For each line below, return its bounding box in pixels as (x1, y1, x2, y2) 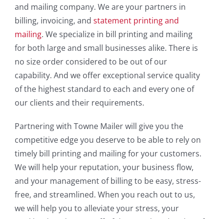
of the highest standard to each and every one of (14, 84, 194, 95)
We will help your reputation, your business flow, (14, 162, 194, 173)
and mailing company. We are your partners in (14, 1, 186, 13)
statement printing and (93, 15, 179, 26)
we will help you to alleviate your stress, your (14, 203, 179, 214)
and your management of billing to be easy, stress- (14, 175, 201, 187)
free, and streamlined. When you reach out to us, (14, 189, 195, 200)
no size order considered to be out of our (14, 56, 167, 67)
